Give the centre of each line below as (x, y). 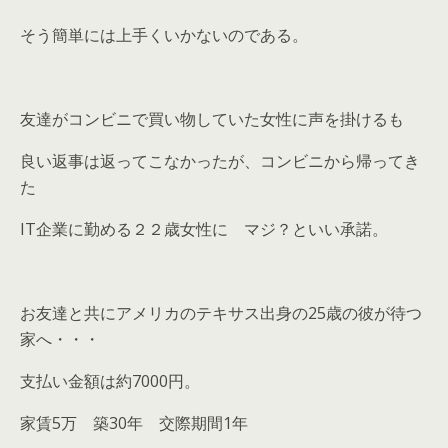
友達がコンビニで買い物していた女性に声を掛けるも (212, 118)
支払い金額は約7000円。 (110, 380)
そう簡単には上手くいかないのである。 (164, 34)
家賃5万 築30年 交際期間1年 (134, 422)
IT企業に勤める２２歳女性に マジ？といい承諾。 (204, 228)
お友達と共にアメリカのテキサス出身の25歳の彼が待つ (221, 312)
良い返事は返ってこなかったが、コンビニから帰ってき (220, 160)
